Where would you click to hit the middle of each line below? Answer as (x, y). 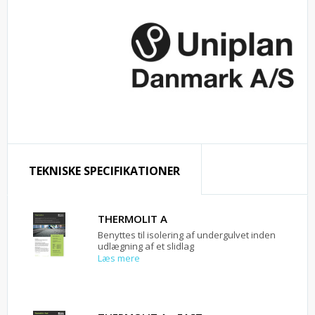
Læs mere (119, 258)
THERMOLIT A (133, 218)
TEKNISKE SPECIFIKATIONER (104, 171)
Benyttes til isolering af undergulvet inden (187, 234)
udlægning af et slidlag (146, 246)
